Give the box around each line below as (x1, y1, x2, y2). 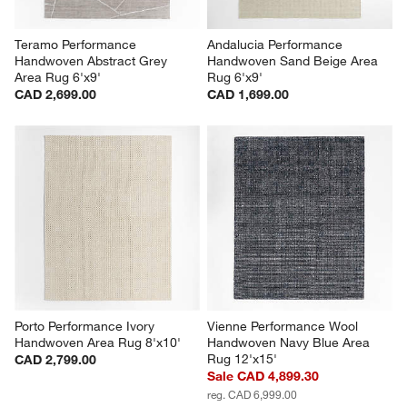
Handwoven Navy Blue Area (207, 334, 373, 352)
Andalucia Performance (207, 36, 346, 54)
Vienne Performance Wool (207, 318, 362, 335)
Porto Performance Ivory (15, 318, 159, 335)
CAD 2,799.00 (15, 352, 97, 369)
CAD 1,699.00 (207, 86, 289, 104)
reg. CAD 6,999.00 (207, 387, 297, 402)
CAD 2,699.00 (15, 86, 97, 104)
